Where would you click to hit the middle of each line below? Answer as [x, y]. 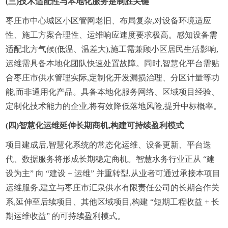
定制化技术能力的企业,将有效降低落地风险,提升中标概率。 [114, 106]
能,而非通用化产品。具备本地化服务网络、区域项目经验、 [113, 92]
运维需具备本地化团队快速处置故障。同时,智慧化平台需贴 [113, 63]
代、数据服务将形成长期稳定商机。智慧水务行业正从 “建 [110, 159]
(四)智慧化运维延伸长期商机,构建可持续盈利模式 [95, 125]
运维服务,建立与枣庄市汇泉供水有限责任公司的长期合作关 [113, 187]
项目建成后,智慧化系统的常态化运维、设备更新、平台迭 [109, 145]
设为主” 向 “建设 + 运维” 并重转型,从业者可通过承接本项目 [113, 173]
